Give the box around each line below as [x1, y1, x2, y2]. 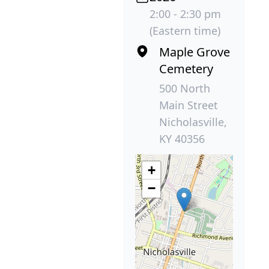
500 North [159, 81, 211, 96]
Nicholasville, [159, 115, 228, 130]
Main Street [159, 98, 219, 113]
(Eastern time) [150, 23, 221, 38]
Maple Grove [159, 44, 231, 61]
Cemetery [159, 61, 214, 77]
